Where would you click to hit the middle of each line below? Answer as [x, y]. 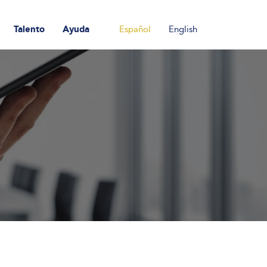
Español [135, 29]
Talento [29, 29]
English [183, 29]
